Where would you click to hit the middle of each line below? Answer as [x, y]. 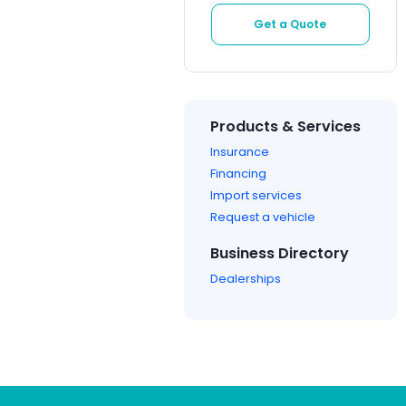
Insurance [240, 151]
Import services [256, 195]
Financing [238, 173]
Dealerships [246, 278]
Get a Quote [290, 24]
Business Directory [280, 253]
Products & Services [285, 126]
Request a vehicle [263, 217]
